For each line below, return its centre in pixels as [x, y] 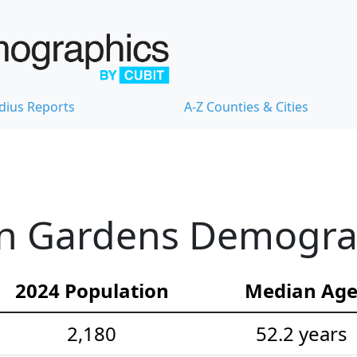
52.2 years [301, 334]
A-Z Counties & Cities [246, 107]
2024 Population [92, 291]
